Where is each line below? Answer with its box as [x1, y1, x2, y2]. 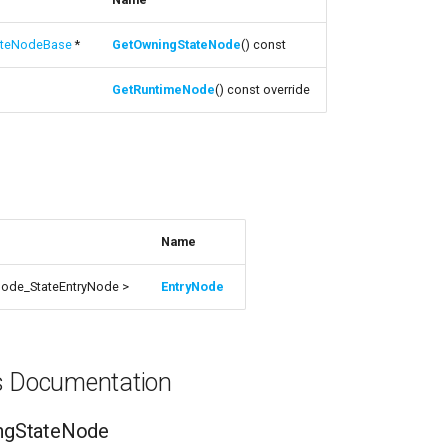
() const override [215, 82, 311, 97]
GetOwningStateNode [112, 37, 242, 52]
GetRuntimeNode [112, 82, 216, 97]
